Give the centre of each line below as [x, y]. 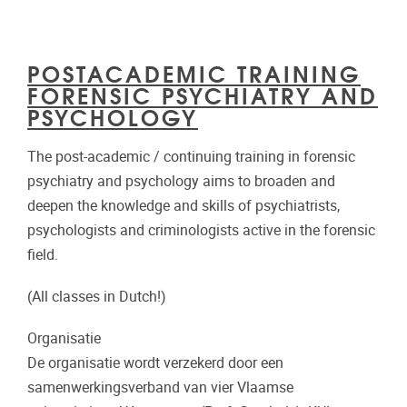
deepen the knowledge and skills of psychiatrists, [184, 205]
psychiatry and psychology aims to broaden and [181, 181]
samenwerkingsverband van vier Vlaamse [160, 388]
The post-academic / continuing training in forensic [191, 156]
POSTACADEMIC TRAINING [194, 72]
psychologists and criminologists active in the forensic [201, 230]
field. [43, 254]
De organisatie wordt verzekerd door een [155, 363]
